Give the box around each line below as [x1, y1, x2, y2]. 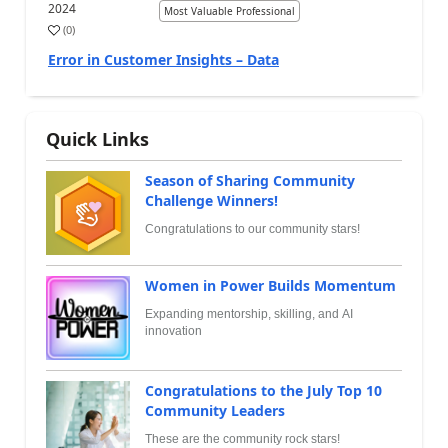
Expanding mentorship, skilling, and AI [145, 307, 353, 321]
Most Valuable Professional [163, 4, 295, 18]
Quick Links [46, 127, 149, 151]
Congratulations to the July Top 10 [145, 381, 382, 400]
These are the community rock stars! [145, 432, 340, 446]
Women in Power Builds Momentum [145, 276, 396, 295]
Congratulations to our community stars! [145, 222, 360, 236]
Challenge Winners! [145, 191, 278, 210]
